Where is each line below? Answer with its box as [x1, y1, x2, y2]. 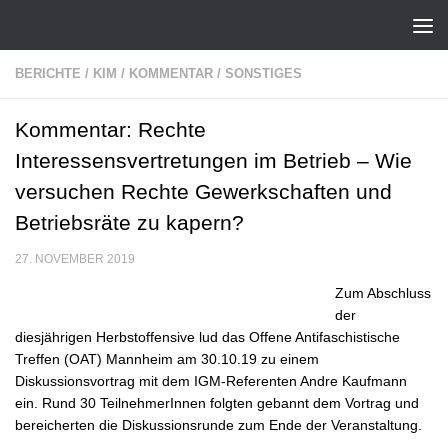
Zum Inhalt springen [27, 19, 167, 36]
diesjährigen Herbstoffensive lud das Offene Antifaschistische [15, 329, 400, 346]
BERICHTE [15, 66, 81, 81]
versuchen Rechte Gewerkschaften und [15, 180, 392, 203]
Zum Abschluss [335, 285, 431, 302]
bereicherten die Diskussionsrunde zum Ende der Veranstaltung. [15, 417, 422, 434]
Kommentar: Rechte [15, 118, 206, 141]
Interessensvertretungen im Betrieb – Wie [15, 149, 412, 172]
